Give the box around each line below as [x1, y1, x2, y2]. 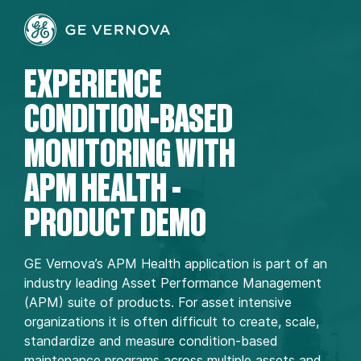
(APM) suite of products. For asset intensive [24, 294, 292, 310]
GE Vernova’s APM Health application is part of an [24, 255, 327, 272]
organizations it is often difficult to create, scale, [24, 313, 319, 330]
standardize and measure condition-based [24, 333, 278, 349]
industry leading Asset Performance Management [24, 275, 322, 291]
